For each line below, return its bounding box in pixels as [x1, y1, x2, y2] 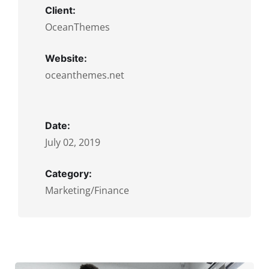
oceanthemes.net [45, 68, 124, 82]
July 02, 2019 [45, 136, 100, 150]
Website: [45, 52, 87, 65]
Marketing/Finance [45, 184, 129, 198]
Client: [45, 4, 76, 17]
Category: [45, 168, 92, 180]
